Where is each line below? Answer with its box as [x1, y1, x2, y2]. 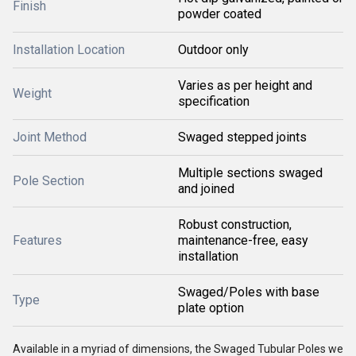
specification [178, 94, 250, 109]
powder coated [178, 6, 261, 21]
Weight [13, 86, 52, 101]
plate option [178, 300, 244, 315]
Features [13, 233, 62, 248]
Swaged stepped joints [178, 130, 307, 145]
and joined [178, 181, 234, 196]
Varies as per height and [178, 78, 312, 93]
